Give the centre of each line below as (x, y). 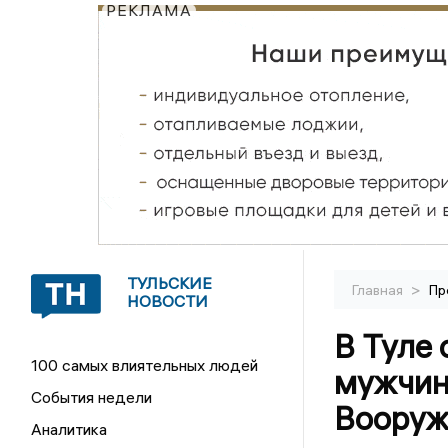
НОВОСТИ (168, 301)
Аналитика (69, 429)
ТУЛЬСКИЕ (170, 283)
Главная (378, 290)
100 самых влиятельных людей (145, 365)
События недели (92, 397)
